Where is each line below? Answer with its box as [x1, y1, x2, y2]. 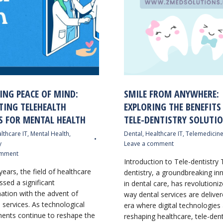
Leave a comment [124, 139, 174, 148]
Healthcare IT [145, 129, 183, 138]
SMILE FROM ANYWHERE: [124, 87, 219, 101]
